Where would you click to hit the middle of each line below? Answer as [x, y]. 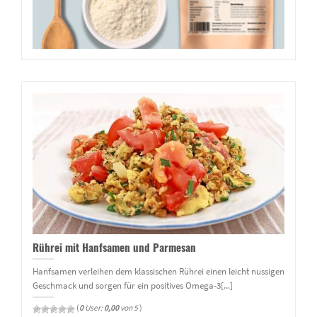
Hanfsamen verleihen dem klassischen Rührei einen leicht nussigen [158, 271]
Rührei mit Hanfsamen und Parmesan [114, 247]
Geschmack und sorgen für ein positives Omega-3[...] [133, 285]
